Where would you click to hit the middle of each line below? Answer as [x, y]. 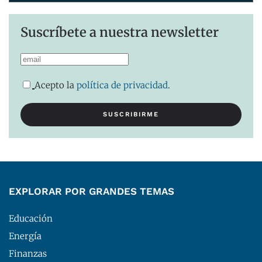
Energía [25, 236]
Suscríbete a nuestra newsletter [120, 32]
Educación [31, 219]
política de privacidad [122, 85]
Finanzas [28, 254]
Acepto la [56, 85]
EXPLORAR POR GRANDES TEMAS [92, 192]
